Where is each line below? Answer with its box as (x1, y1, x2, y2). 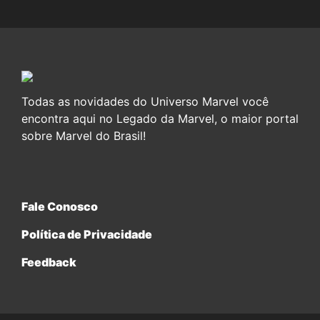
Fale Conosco (21, 199, 98, 214)
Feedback (21, 255, 76, 270)
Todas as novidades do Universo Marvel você (21, 94, 269, 109)
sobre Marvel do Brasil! (21, 129, 146, 144)
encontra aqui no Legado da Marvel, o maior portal (21, 111, 299, 126)
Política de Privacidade (21, 227, 152, 242)
